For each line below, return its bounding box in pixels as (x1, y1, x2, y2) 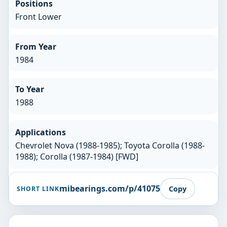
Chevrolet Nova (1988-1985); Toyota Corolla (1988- (15, 140, 205, 152)
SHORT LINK (17, 184, 59, 193)
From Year (15, 41, 56, 52)
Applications (15, 127, 66, 138)
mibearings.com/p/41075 (59, 183, 160, 195)
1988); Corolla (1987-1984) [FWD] (15, 151, 138, 163)
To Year (15, 84, 44, 95)
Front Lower (15, 11, 62, 22)
